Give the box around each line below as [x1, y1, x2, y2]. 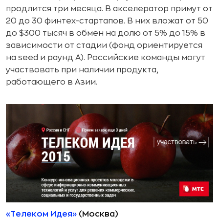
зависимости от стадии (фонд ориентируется [6, 41, 202, 49]
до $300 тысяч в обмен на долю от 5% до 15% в [6, 29, 205, 37]
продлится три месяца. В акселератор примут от [6, 4, 213, 13]
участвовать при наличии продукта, [6, 66, 158, 74]
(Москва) [77, 210, 118, 218]
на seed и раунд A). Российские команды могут [6, 53, 205, 62]
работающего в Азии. [6, 78, 97, 86]
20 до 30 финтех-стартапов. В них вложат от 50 [6, 17, 208, 25]
